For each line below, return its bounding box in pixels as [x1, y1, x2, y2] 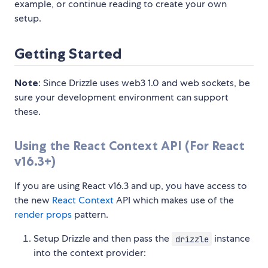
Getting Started [14, 45, 122, 63]
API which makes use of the [114, 194, 234, 207]
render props [14, 208, 72, 221]
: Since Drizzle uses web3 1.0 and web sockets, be [38, 77, 250, 90]
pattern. [72, 208, 108, 221]
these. [14, 105, 41, 118]
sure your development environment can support [14, 91, 229, 104]
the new [14, 194, 52, 207]
